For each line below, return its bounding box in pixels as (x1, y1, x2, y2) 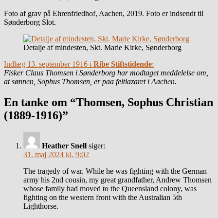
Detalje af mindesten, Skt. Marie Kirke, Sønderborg (23, 43, 182, 52)
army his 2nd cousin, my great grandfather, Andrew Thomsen (23, 175, 212, 184)
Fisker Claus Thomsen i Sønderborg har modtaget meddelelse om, (4, 68, 208, 77)
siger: (89, 141, 105, 150)
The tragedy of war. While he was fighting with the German (23, 166, 207, 175)
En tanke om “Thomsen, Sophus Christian (4, 95, 213, 109)
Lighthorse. (23, 201, 58, 210)
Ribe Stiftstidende (93, 59, 152, 68)
